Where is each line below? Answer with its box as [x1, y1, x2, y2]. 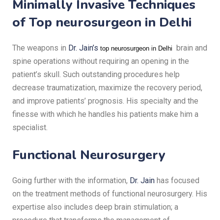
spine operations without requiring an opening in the [12, 56, 189, 66]
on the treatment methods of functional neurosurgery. [12, 189, 195, 198]
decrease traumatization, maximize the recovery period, [12, 83, 202, 92]
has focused [155, 176, 199, 185]
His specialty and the [126, 96, 198, 106]
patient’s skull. [12, 70, 63, 79]
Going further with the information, [12, 176, 130, 185]
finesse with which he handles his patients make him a [12, 110, 198, 119]
